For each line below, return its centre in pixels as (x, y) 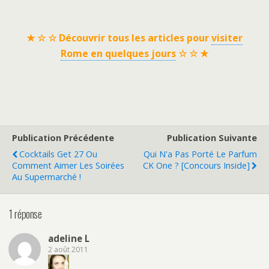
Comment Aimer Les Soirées (68, 165)
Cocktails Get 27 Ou (58, 154)
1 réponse (26, 213)
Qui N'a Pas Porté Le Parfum (200, 154)
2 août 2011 (68, 250)
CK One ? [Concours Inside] (196, 165)
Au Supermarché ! (47, 177)
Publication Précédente (63, 138)
